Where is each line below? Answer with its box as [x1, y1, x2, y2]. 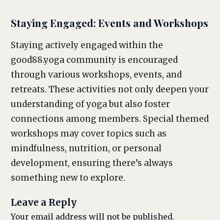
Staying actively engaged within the [11, 40, 163, 51]
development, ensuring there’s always [11, 158, 173, 168]
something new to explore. [11, 172, 125, 183]
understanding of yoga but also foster [11, 99, 170, 110]
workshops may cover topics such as [11, 128, 166, 139]
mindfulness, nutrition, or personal [11, 143, 162, 154]
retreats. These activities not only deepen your [11, 84, 209, 95]
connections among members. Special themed [11, 113, 209, 124]
